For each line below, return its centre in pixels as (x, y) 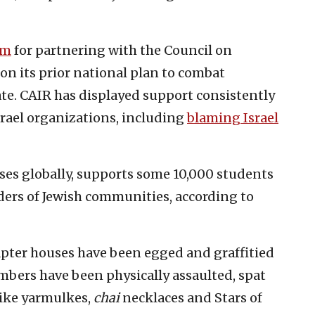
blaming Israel (233, 117)
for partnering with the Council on (122, 50)
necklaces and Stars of (192, 297)
